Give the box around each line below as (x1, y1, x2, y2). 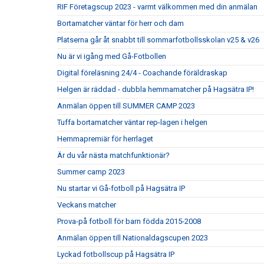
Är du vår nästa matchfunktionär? (57, 151, 170, 160)
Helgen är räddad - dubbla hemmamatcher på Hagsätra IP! (57, 85, 254, 94)
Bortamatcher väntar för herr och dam (57, 19, 184, 28)
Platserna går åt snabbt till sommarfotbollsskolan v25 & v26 (57, 35, 259, 44)
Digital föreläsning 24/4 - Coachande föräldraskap (57, 68, 227, 77)
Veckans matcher (57, 200, 116, 209)
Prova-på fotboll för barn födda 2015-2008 (57, 217, 201, 226)
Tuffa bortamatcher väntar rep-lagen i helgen (57, 118, 207, 127)
